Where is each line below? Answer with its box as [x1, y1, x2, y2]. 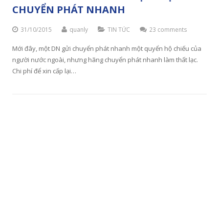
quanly [69, 25, 88, 34]
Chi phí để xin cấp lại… [12, 66, 76, 76]
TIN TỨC [108, 25, 130, 34]
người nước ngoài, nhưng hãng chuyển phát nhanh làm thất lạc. [12, 55, 198, 65]
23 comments [149, 25, 187, 34]
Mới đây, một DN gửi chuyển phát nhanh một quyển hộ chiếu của [12, 44, 201, 53]
